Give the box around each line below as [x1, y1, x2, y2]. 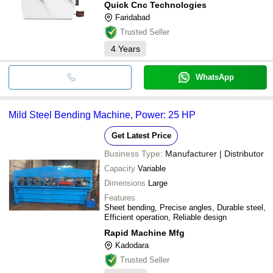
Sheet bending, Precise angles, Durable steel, [104, 202, 266, 212]
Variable [138, 163, 166, 173]
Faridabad [115, 12, 150, 22]
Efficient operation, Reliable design [104, 212, 227, 222]
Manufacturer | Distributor [165, 148, 264, 158]
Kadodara [115, 240, 149, 250]
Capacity [104, 163, 135, 173]
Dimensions [104, 178, 146, 188]
